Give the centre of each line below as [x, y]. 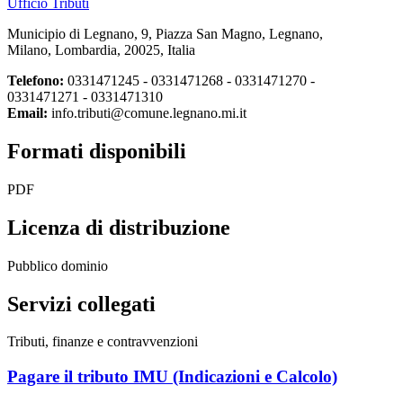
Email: [27, 113]
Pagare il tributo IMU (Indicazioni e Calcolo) [172, 377]
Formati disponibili [97, 151]
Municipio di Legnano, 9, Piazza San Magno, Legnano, [165, 34]
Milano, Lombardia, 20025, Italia [101, 50]
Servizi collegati [81, 304]
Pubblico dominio [58, 265]
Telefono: [36, 81]
